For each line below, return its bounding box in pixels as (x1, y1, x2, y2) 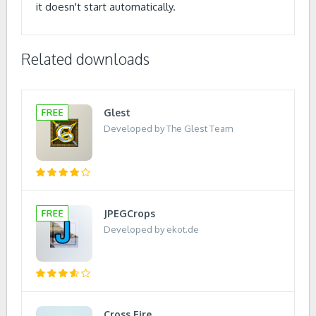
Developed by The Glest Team (104, 123, 233, 134)
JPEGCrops (104, 207, 155, 219)
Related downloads (21, 49, 150, 68)
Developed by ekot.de (104, 224, 199, 235)
